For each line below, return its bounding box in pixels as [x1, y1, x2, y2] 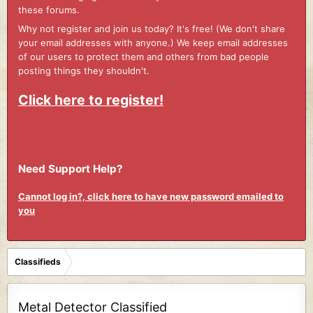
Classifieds [15, 256, 61, 267]
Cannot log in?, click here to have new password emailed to [18, 191, 284, 203]
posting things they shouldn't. [18, 65, 150, 77]
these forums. [18, 3, 80, 15]
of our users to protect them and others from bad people [18, 51, 269, 63]
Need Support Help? [18, 161, 123, 175]
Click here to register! [18, 91, 163, 108]
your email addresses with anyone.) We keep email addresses [18, 37, 288, 49]
